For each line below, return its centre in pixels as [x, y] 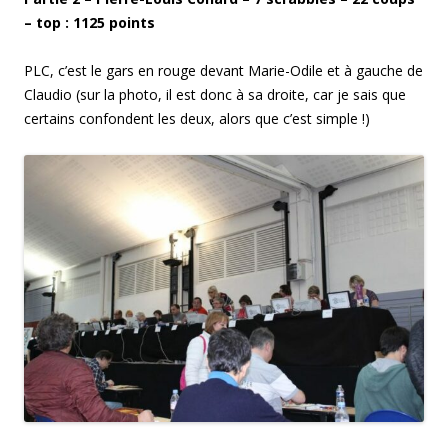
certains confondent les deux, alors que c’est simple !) [197, 118]
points [130, 22]
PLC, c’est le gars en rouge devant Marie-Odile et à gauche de [223, 70]
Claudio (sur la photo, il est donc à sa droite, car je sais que [215, 94]
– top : [48, 22]
